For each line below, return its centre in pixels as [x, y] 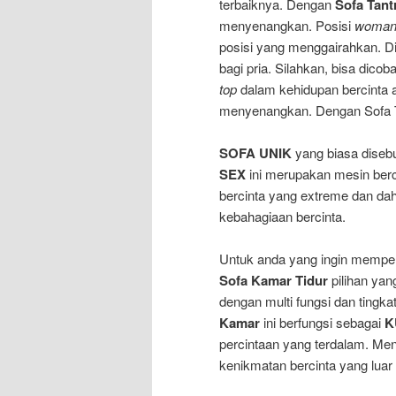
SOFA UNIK [255, 153]
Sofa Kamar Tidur [274, 281]
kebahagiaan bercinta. [282, 217]
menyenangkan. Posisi [287, 25]
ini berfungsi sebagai [322, 323]
